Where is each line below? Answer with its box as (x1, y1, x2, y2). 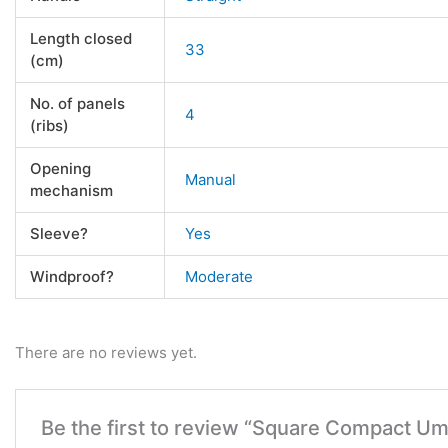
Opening (29, 158, 91, 178)
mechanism (29, 180, 113, 200)
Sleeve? (29, 223, 88, 243)
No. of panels (29, 93, 125, 113)
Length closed (29, 28, 132, 48)
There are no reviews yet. (15, 342, 197, 362)
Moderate (185, 266, 254, 286)
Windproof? (29, 266, 114, 286)
